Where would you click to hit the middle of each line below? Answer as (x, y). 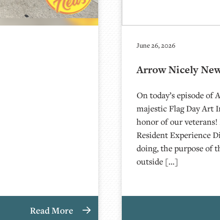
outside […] (158, 161)
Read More (52, 210)
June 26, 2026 (156, 45)
